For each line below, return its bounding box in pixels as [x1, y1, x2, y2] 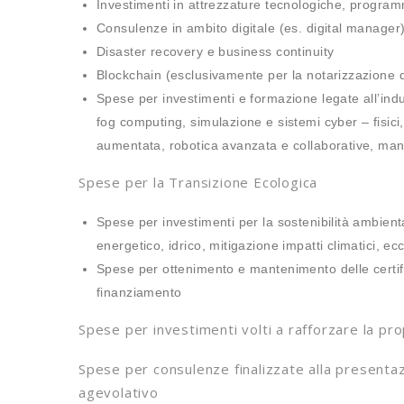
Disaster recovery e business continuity [96, 44, 335, 59]
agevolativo [78, 383, 159, 401]
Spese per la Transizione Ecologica [78, 173, 318, 191]
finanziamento [96, 285, 182, 299]
